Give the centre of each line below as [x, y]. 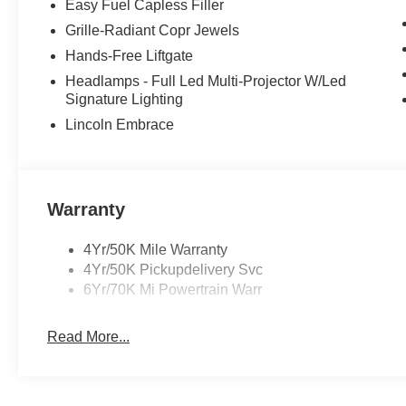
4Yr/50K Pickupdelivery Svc [174, 270]
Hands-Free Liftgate [130, 56]
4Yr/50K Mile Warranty [156, 250]
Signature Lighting [125, 100]
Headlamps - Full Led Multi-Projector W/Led [206, 82]
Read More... [89, 337]
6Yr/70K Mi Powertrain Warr [173, 290]
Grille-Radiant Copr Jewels [153, 31]
